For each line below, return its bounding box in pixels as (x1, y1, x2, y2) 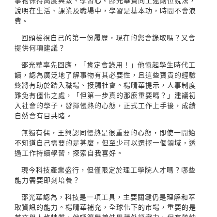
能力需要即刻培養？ (15, 175, 80, 185)
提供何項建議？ (15, 43, 65, 52)
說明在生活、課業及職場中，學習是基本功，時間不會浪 (15, 5, 196, 15)
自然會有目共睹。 (15, 110, 73, 120)
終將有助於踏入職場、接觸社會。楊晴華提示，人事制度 (15, 80, 196, 90)
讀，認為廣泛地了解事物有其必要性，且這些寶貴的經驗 (15, 70, 196, 79)
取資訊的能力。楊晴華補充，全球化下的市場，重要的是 (15, 202, 196, 212)
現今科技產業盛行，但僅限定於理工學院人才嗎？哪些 (21, 165, 196, 174)
